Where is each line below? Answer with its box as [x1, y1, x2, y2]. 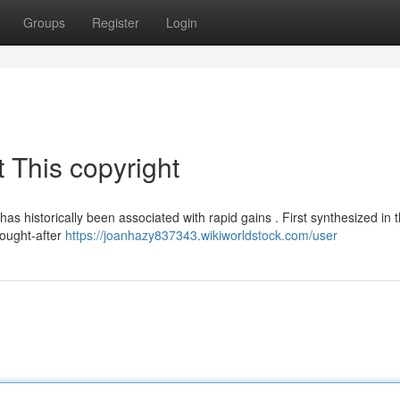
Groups [23, 13, 65, 31]
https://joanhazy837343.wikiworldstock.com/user [65, 226, 337, 244]
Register [92, 13, 139, 31]
